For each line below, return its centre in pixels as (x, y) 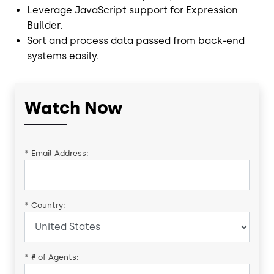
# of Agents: (55, 257)
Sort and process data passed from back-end (136, 40)
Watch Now (74, 107)
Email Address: (60, 153)
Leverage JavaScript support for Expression (132, 10)
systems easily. (63, 56)
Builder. (45, 25)
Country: (48, 205)
